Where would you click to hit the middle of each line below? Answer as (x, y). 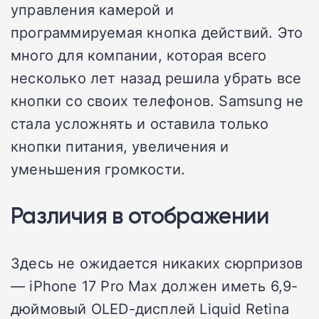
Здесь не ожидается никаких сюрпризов (157, 262)
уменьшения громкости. (98, 168)
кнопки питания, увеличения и (120, 146)
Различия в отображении (140, 215)
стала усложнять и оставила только (140, 123)
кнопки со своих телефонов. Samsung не (157, 100)
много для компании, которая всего (139, 54)
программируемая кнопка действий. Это (157, 32)
